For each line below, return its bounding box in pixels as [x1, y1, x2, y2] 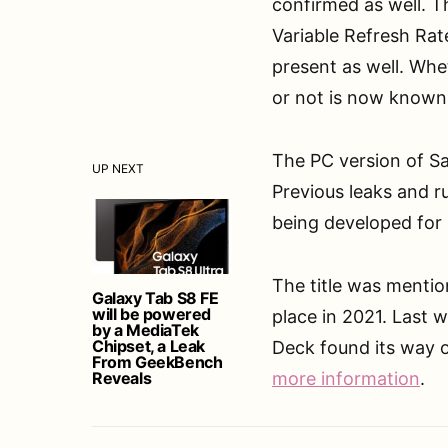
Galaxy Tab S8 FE [92, 287, 219, 308]
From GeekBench [92, 351, 223, 372]
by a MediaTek [92, 319, 199, 340]
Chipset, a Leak [92, 335, 205, 356]
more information [272, 367, 420, 389]
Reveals [92, 367, 152, 388]
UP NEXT [92, 160, 144, 176]
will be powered [92, 303, 211, 324]
